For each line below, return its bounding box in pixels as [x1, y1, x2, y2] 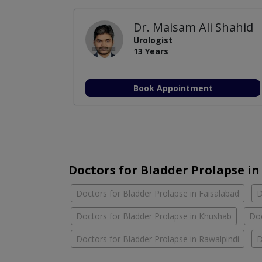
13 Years [133, 45, 169, 57]
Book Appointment [133, 82, 213, 94]
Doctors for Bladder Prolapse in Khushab [76, 210, 232, 222]
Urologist [133, 34, 173, 46]
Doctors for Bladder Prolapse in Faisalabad [76, 187, 239, 199]
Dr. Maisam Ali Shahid [133, 19, 254, 35]
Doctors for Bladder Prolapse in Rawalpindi [76, 233, 239, 244]
